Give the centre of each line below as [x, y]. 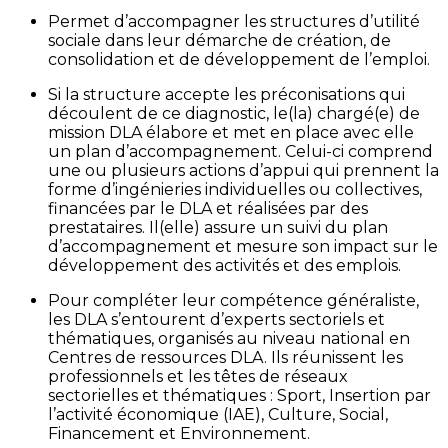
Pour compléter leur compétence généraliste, [233, 301]
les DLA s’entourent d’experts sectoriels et [216, 320]
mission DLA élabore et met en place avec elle [231, 133]
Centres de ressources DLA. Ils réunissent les [225, 358]
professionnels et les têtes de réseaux [198, 377]
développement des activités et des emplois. [224, 266]
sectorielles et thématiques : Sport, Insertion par [239, 396]
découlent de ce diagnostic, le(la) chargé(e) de [234, 114]
